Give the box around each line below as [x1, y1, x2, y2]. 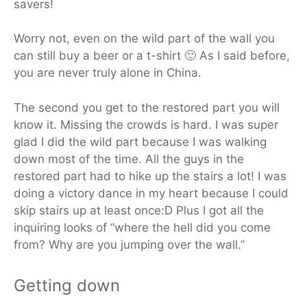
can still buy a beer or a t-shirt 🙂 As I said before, [14, 49, 290, 63]
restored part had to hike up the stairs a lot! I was [14, 169, 286, 183]
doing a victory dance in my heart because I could [14, 186, 288, 200]
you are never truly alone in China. [14, 66, 201, 80]
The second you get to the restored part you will [14, 100, 280, 114]
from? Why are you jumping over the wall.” [14, 237, 245, 251]
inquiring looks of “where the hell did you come [14, 220, 271, 234]
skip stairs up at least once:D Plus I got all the [14, 203, 264, 217]
